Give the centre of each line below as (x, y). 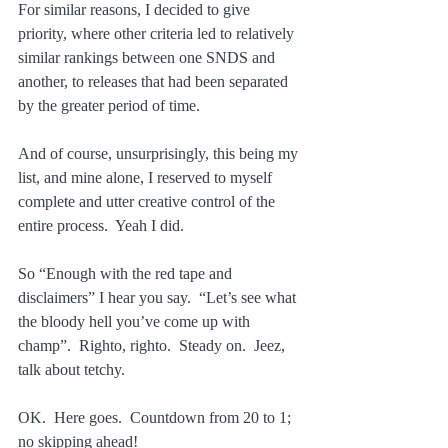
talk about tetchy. (71, 370)
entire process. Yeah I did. (101, 226)
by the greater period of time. (109, 106)
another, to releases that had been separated (155, 82)
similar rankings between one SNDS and (148, 58)
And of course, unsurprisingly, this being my (160, 154)
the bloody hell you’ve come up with (136, 322)
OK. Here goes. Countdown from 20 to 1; (156, 418)
